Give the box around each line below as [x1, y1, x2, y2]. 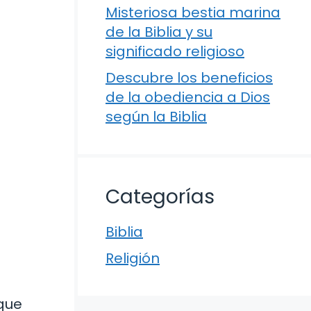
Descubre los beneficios [106, 68, 273, 87]
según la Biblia [106, 107, 207, 126]
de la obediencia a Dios [106, 87, 270, 107]
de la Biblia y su [106, 22, 212, 42]
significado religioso [106, 42, 244, 61]
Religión [106, 249, 160, 268]
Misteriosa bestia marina [106, 3, 280, 22]
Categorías [106, 183, 215, 210]
